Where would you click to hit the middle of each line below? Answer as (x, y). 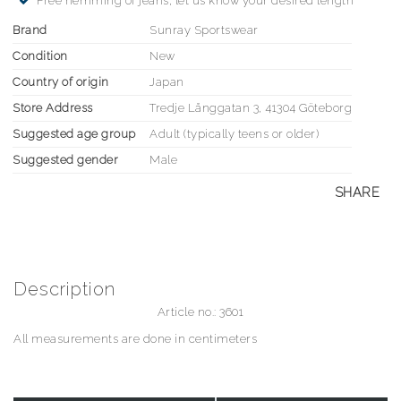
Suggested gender (65, 160)
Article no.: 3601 (200, 312)
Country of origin (61, 82)
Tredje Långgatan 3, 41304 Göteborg (251, 108)
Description (64, 289)
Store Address (53, 108)
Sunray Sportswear (204, 30)
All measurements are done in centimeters (135, 339)
